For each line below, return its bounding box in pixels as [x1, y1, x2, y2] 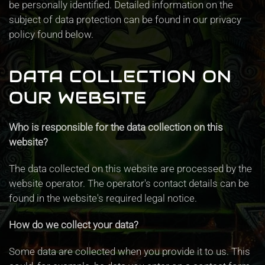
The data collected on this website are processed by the [9, 163, 252, 174]
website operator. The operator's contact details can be [9, 177, 249, 189]
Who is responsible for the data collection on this [9, 121, 223, 133]
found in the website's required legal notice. [9, 192, 197, 204]
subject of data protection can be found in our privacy [9, 14, 241, 25]
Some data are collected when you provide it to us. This [9, 245, 250, 257]
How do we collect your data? [9, 219, 138, 231]
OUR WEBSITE [9, 87, 147, 108]
